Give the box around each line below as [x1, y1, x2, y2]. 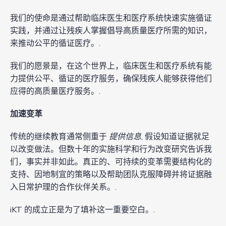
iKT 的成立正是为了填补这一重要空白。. [10, 204, 155, 216]
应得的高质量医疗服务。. [10, 86, 100, 97]
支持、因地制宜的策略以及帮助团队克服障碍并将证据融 [10, 169, 212, 181]
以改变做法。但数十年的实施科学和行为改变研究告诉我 [10, 144, 212, 155]
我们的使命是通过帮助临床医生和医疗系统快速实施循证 [10, 13, 212, 24]
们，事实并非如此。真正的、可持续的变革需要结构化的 [10, 156, 212, 168]
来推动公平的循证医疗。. [10, 38, 100, 49]
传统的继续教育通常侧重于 [10, 131, 109, 143]
